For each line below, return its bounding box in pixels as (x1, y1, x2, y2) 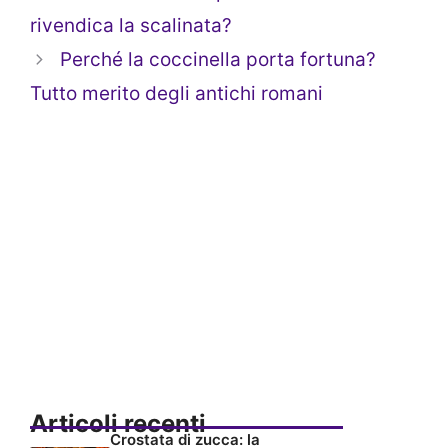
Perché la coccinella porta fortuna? (60, 48, 377, 72)
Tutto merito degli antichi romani (30, 82, 323, 106)
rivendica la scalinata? (30, 14, 232, 38)
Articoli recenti (30, 409, 206, 439)
